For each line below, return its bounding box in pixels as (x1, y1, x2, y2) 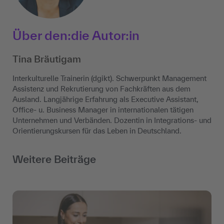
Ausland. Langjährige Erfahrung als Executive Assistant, (12, 95, 198, 104)
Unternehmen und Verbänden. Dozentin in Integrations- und (12, 116, 211, 125)
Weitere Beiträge (12, 153, 96, 165)
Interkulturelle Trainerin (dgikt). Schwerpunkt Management (12, 74, 206, 83)
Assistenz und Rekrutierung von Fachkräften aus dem (12, 84, 190, 93)
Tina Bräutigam (12, 53, 81, 65)
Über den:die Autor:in (12, 28, 139, 43)
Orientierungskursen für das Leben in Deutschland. (12, 126, 181, 135)
